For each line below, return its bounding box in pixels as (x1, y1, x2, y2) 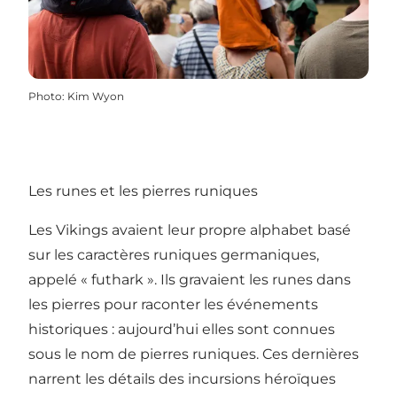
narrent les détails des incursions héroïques (28, 370, 336, 387)
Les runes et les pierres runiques (28, 182, 258, 199)
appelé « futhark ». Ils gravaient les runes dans (28, 270, 351, 288)
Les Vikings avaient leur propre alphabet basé (28, 221, 351, 238)
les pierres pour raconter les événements (28, 295, 318, 313)
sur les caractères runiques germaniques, (28, 245, 319, 263)
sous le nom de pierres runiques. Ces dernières (28, 345, 359, 362)
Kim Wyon (67, 89, 124, 103)
